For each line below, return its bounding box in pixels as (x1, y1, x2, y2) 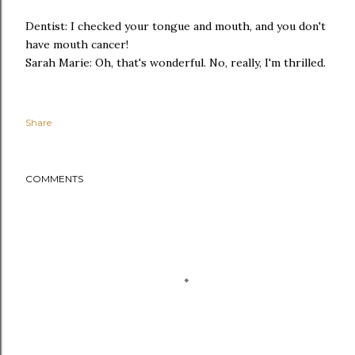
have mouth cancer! (25, 36, 128, 52)
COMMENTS (25, 172, 83, 185)
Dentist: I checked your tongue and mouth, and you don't (25, 18, 326, 33)
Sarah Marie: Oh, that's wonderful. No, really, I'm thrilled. (25, 55, 326, 70)
